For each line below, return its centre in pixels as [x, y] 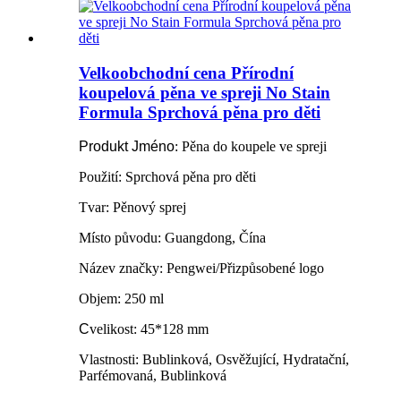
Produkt [103, 147]
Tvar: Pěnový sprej [132, 208]
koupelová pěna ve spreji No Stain [205, 92]
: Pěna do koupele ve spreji [251, 147]
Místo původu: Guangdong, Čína [172, 238]
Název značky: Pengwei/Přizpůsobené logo [201, 269]
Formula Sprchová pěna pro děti [200, 112]
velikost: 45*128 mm [149, 329]
